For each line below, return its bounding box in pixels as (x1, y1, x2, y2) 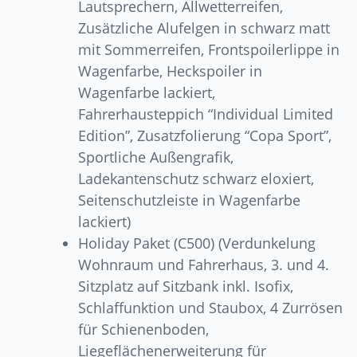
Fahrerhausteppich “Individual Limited (78, 104, 334, 124)
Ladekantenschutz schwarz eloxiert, (78, 169, 315, 189)
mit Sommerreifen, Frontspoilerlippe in (78, 40, 340, 60)
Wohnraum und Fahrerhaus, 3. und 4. (78, 255, 330, 275)
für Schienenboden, (78, 320, 210, 339)
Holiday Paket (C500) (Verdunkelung (78, 233, 316, 253)
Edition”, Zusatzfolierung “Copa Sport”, (78, 126, 332, 146)
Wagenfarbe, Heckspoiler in (78, 61, 263, 81)
